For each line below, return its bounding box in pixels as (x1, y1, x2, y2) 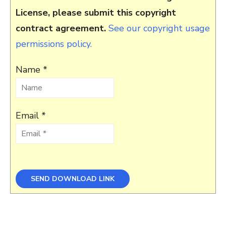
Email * (16, 109, 46, 122)
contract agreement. (16, 22, 108, 34)
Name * (16, 63, 47, 76)
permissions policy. (16, 37, 92, 50)
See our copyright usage (108, 22, 210, 34)
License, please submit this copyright (16, 6, 176, 19)
